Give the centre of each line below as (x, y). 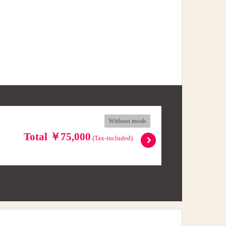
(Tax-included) (112, 138)
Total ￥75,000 (58, 137)
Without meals (128, 121)
